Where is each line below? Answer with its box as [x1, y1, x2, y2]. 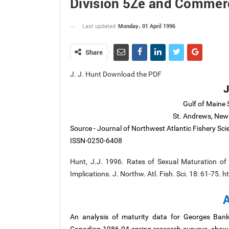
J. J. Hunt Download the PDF [70, 70, 162, 78]
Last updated [82, 23, 117, 30]
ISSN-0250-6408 [70, 136, 122, 145]
